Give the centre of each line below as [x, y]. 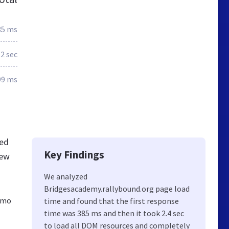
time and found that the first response [111, 201]
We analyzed [66, 176]
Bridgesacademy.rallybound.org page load [117, 189]
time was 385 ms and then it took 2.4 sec [114, 213]
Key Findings [74, 155]
